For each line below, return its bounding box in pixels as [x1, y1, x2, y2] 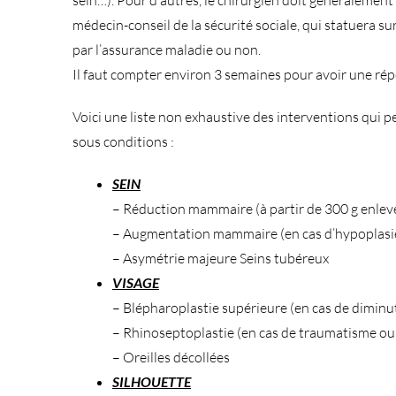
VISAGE [112, 273, 159, 291]
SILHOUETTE [112, 372, 191, 390]
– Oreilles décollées [112, 347, 230, 366]
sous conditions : [72, 132, 174, 150]
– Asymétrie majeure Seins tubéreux [112, 248, 329, 267]
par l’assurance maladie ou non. [72, 40, 261, 58]
